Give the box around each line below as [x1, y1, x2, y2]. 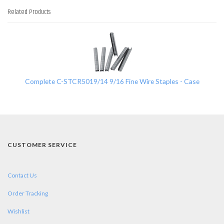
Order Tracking [7, 189, 48, 197]
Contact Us [7, 171, 37, 179]
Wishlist [7, 207, 29, 215]
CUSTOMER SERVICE [7, 140, 77, 148]
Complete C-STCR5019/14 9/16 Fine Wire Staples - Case [24, 76, 199, 85]
